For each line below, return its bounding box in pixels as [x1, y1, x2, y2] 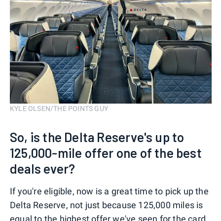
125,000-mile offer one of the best [10, 145, 202, 161]
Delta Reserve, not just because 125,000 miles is [10, 200, 203, 211]
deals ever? [10, 161, 75, 177]
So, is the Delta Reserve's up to [10, 129, 184, 145]
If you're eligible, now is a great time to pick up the [10, 186, 209, 197]
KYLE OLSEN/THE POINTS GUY [10, 105, 108, 113]
